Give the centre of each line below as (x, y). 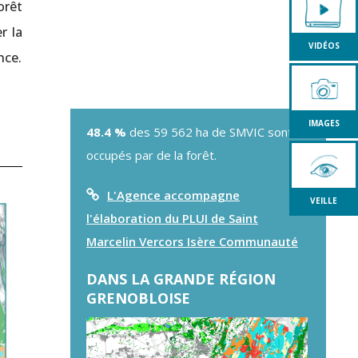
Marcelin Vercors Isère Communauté (192, 241)
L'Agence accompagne (173, 195)
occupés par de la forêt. (151, 155)
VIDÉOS (324, 46)
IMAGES (324, 123)
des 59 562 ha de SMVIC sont (209, 132)
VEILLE (324, 201)
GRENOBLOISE (138, 298)
